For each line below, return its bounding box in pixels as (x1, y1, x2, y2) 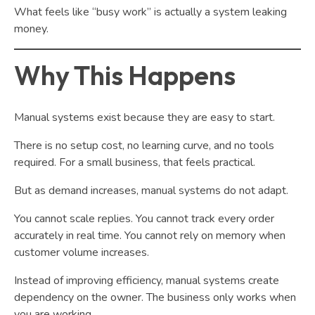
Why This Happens (14, 58, 236, 92)
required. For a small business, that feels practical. (14, 154, 255, 170)
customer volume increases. (14, 244, 149, 260)
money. (14, 21, 49, 37)
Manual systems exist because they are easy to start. (14, 109, 275, 125)
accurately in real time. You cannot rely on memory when (14, 227, 285, 243)
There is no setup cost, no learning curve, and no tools (14, 137, 274, 153)
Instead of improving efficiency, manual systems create (14, 272, 279, 288)
